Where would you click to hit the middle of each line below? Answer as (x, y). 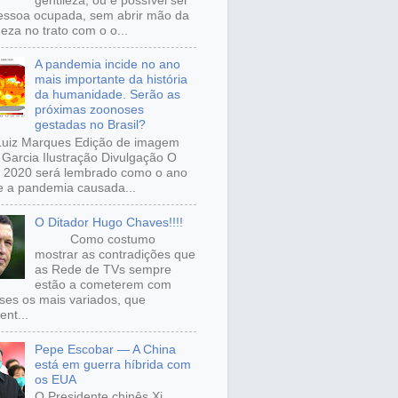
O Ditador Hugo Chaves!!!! (108, 222)
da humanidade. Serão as (107, 95)
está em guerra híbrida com (112, 364)
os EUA (55, 379)
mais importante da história (111, 80)
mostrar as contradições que (115, 255)
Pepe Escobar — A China (105, 349)
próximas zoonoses (89, 110)
